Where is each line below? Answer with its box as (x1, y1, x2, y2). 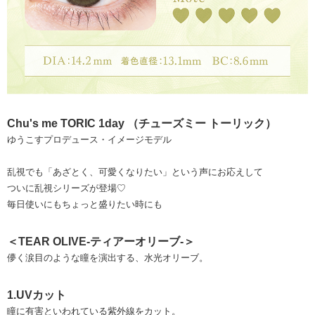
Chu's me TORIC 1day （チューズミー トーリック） (7, 117, 276, 129)
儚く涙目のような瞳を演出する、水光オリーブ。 (7, 252, 208, 263)
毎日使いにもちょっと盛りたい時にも (7, 198, 162, 210)
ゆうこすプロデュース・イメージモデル (7, 134, 172, 145)
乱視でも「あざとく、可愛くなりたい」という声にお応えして (7, 166, 263, 177)
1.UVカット (7, 288, 66, 301)
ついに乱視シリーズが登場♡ (7, 182, 126, 193)
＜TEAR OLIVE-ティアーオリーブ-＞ (7, 235, 195, 247)
